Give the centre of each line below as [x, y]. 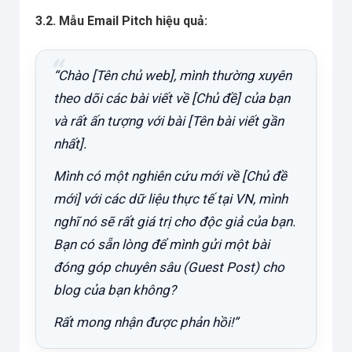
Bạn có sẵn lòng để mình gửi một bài [161, 245]
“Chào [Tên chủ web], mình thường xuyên [172, 76]
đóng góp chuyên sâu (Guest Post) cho [169, 268]
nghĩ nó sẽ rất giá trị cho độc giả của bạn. [174, 222]
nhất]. [70, 144]
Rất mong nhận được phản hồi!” [146, 323]
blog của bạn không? [115, 290]
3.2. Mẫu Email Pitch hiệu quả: [121, 21]
